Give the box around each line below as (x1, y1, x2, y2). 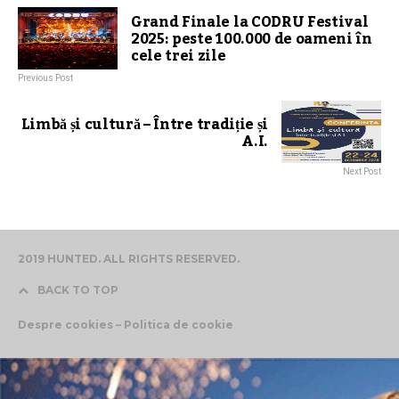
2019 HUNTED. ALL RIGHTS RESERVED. (18, 252, 240, 266)
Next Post (343, 167, 381, 177)
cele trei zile (131, 42, 230, 71)
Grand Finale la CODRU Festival (131, 8, 369, 37)
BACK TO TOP (37, 283, 118, 297)
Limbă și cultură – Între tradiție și (20, 110, 268, 140)
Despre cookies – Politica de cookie (18, 318, 233, 332)
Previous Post (18, 73, 73, 84)
